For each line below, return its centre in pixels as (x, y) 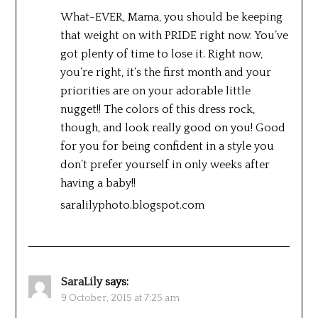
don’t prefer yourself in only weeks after (165, 164)
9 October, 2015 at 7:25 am (120, 298)
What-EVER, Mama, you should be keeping (171, 17)
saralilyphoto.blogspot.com (132, 205)
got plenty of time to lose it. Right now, (161, 54)
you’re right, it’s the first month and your (165, 72)
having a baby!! (98, 183)
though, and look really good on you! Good (172, 127)
